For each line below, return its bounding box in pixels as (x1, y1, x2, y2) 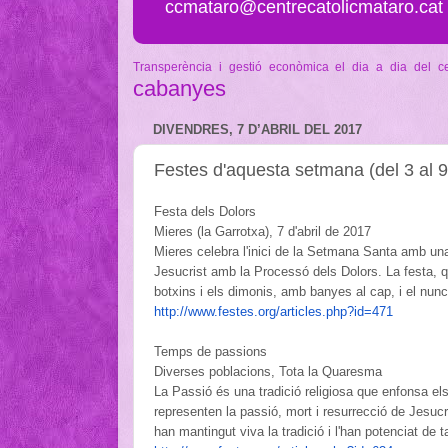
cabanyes (133, 75, 226, 101)
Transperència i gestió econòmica (133, 59, 329, 74)
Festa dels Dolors (154, 203, 256, 219)
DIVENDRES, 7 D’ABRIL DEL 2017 (153, 122, 362, 138)
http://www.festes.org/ (154, 303, 280, 319)
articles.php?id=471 (280, 303, 393, 319)
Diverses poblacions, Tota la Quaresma (154, 363, 382, 379)
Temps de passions (154, 343, 267, 359)
